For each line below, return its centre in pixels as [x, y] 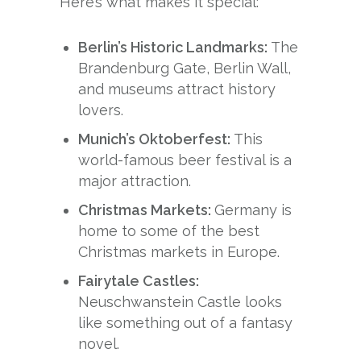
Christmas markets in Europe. [179, 252]
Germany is [253, 210]
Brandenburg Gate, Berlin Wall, [185, 68]
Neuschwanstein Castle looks [180, 302]
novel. [99, 344]
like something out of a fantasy [186, 323]
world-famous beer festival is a [185, 160]
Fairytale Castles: [139, 281]
